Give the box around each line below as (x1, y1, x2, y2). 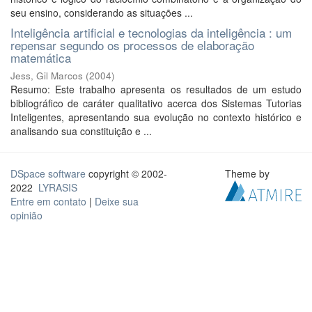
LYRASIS (38, 180, 77, 194)
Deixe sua (95, 194, 139, 208)
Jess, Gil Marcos (10, 69, 83, 82)
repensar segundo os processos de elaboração (10, 36, 254, 54)
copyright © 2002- (86, 166, 167, 180)
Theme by (225, 166, 273, 180)
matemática (10, 49, 71, 66)
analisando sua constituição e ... (10, 124, 152, 138)
